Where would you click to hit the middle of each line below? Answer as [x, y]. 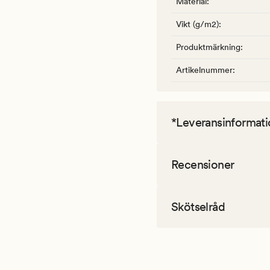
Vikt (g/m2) [197, 24]
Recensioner [203, 165]
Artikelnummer [204, 70]
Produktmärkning [208, 47]
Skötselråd [198, 207]
